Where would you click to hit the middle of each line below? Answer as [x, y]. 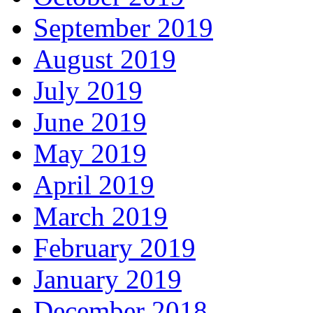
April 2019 [94, 185]
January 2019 [108, 279]
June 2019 [90, 122]
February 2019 [115, 248]
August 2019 [105, 59]
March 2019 [101, 217]
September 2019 [123, 28]
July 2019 [88, 91]
